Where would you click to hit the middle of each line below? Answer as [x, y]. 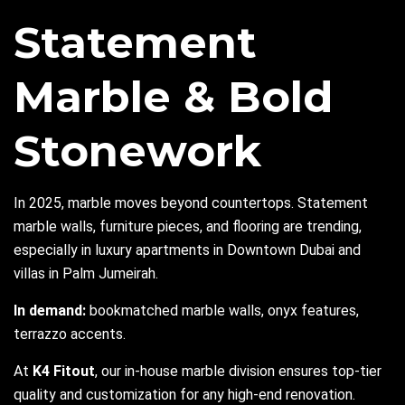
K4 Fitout [64, 372]
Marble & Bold [173, 97]
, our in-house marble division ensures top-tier [238, 372]
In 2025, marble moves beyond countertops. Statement [191, 203]
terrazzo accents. [70, 334]
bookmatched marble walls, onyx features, [222, 311]
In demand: [50, 311]
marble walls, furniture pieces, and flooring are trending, [188, 227]
